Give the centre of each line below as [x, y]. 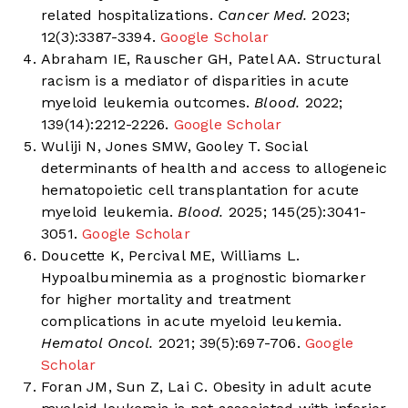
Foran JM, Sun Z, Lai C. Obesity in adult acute [206, 387]
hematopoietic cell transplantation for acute [200, 190]
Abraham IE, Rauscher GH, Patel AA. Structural [211, 59]
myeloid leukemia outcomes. [145, 103]
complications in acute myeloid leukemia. [192, 321]
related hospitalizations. [127, 15]
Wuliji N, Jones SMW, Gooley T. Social [174, 147]
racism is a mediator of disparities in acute [195, 81]
